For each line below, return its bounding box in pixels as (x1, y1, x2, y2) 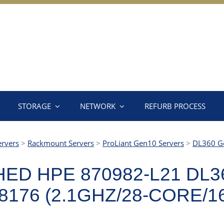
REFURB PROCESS (144, 101, 205, 111)
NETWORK (80, 101, 115, 111)
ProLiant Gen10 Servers (102, 138, 184, 148)
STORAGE (18, 101, 51, 111)
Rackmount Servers (27, 138, 94, 148)
